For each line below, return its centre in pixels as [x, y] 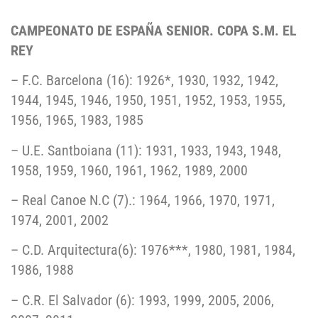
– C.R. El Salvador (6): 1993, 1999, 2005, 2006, [142, 300]
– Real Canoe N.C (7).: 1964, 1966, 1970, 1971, [143, 201]
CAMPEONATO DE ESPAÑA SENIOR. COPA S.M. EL [154, 30]
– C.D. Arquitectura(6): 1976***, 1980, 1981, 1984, [153, 250]
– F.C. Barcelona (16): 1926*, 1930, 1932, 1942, [144, 81]
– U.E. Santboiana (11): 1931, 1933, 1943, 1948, [146, 150]
